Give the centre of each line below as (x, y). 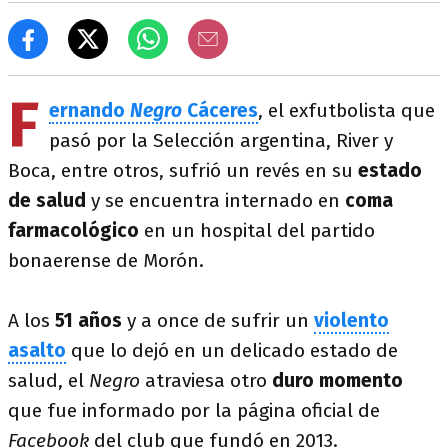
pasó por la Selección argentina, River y (221, 140)
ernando (89, 110)
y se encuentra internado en (215, 200)
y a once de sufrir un (218, 320)
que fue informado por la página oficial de (194, 410)
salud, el (48, 380)
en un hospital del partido (259, 230)
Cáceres (220, 110)
